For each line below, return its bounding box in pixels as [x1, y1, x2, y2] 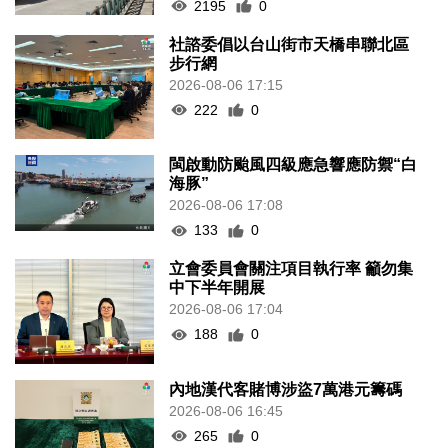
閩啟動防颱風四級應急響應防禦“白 [169, 156, 418, 174]
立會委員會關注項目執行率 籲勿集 [169, 260, 414, 278]
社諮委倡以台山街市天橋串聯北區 [169, 35, 410, 53]
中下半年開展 [169, 279, 266, 297]
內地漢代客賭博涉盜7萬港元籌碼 [169, 380, 403, 398]
